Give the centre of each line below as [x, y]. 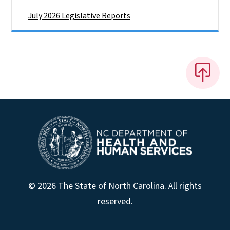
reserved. [115, 202]
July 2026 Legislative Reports [79, 16]
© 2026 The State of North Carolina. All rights [115, 186]
